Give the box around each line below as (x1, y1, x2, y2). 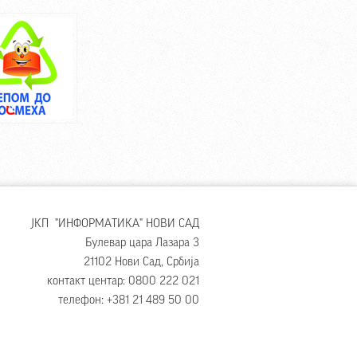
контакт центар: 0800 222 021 (47, 275, 199, 287)
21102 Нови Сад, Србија (84, 256, 199, 268)
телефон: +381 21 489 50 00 (58, 294, 199, 306)
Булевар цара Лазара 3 (85, 237, 199, 249)
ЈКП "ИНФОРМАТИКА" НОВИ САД (31, 218, 199, 229)
